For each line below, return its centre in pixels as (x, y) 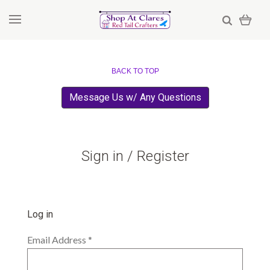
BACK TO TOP (135, 71)
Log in (40, 214)
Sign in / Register (135, 156)
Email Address (58, 240)
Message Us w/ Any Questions (135, 97)
